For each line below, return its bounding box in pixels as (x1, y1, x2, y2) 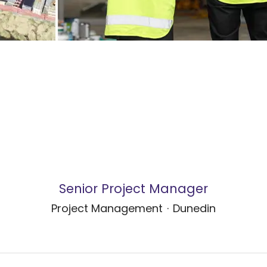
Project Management (51, 203, 163, 215)
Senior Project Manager (59, 183, 208, 196)
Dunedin (173, 203, 216, 215)
